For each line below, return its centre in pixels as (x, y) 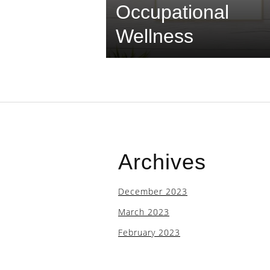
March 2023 (144, 212)
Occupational (172, 12)
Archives (162, 162)
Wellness (155, 36)
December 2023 (153, 191)
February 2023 (149, 232)
